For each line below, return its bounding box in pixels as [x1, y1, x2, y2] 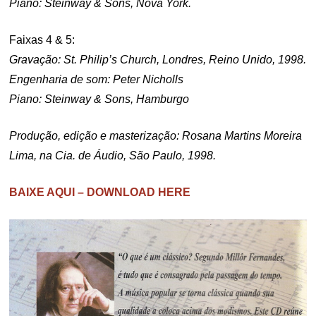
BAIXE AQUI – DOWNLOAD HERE [9, 186, 191, 198]
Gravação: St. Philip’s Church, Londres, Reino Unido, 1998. [9, 53, 307, 66]
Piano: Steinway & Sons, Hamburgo [9, 92, 190, 105]
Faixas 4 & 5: [9, 33, 75, 46]
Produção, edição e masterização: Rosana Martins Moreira [9, 129, 303, 142]
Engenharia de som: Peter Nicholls [9, 73, 184, 85]
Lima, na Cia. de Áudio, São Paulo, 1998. [9, 149, 217, 162]
